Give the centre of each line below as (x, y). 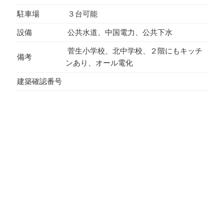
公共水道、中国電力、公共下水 (119, 32)
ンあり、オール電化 (99, 63)
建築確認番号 (38, 81)
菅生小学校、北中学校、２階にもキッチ (134, 51)
